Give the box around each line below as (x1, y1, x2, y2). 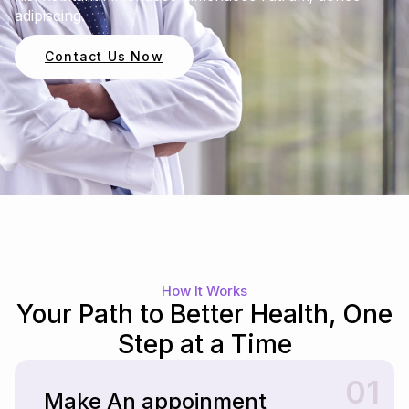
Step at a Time (117, 329, 292, 361)
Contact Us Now (45, 48, 163, 65)
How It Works (162, 282, 247, 300)
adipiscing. (15, 6, 85, 26)
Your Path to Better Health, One (16, 299, 393, 330)
